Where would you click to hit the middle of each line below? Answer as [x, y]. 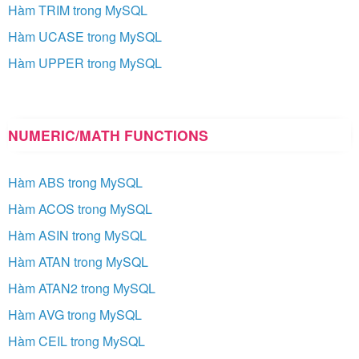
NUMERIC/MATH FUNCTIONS [108, 135]
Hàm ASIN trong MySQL [77, 235]
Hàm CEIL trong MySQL [77, 341]
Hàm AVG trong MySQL [75, 314]
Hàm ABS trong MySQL [75, 182]
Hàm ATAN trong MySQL [78, 261]
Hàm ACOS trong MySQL [80, 208]
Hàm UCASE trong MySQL [85, 36]
